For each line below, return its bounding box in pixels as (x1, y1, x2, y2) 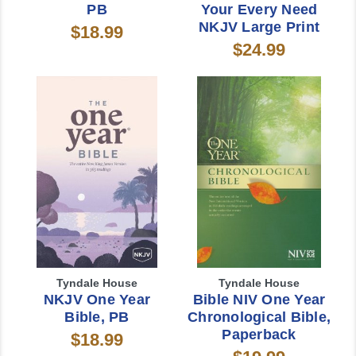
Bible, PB (64, 309, 130, 326)
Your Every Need (200, 2, 318, 18)
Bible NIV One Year (192, 292, 326, 308)
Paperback (222, 327, 296, 343)
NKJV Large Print (199, 19, 319, 36)
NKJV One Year (43, 292, 151, 308)
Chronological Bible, (188, 309, 331, 326)
